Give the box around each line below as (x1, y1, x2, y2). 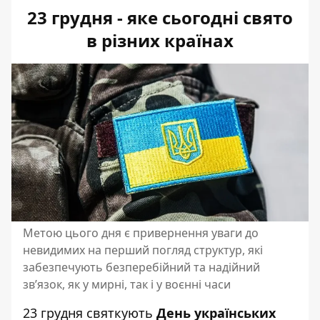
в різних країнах (86, 29, 234, 52)
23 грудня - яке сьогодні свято (27, 6, 293, 29)
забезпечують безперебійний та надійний (23, 259, 260, 275)
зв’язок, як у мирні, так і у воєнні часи (23, 276, 231, 292)
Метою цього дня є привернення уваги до (23, 224, 259, 241)
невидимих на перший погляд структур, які (23, 241, 263, 258)
